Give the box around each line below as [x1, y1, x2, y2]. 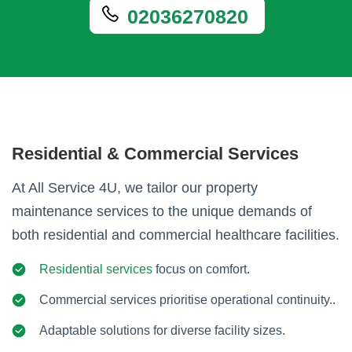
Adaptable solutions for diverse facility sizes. [39, 324, 285, 338]
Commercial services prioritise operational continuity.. [39, 293, 335, 307]
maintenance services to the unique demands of [12, 203, 312, 220]
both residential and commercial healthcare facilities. [12, 227, 339, 244]
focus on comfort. [152, 262, 250, 277]
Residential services [39, 262, 152, 277]
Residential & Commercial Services [12, 144, 299, 164]
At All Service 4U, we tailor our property [12, 180, 258, 196]
